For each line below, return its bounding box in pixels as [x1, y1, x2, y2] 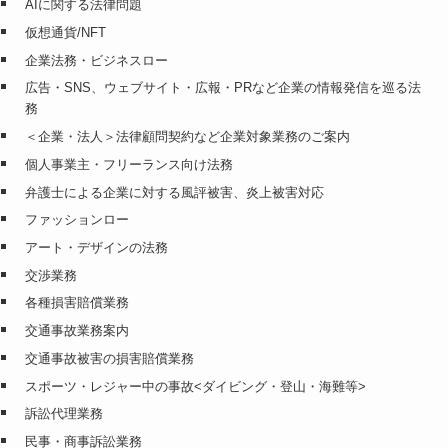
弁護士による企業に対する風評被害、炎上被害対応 [24, 184, 324, 200]
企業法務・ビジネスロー [24, 52, 168, 68]
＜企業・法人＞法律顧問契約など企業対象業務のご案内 [24, 129, 350, 145]
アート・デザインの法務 [24, 240, 168, 256]
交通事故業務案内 [24, 323, 129, 339]
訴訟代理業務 [24, 406, 103, 422]
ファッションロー [24, 212, 129, 228]
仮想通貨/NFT [24, 24, 106, 40]
